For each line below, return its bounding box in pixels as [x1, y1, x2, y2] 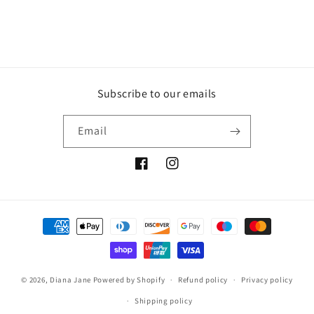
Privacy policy [240, 275, 293, 285]
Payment [24, 213, 65, 227]
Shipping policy [135, 296, 193, 306]
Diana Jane [49, 274, 91, 285]
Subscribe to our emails [97, 86, 217, 102]
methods [24, 232, 65, 246]
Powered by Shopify [93, 274, 165, 285]
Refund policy [178, 275, 228, 285]
